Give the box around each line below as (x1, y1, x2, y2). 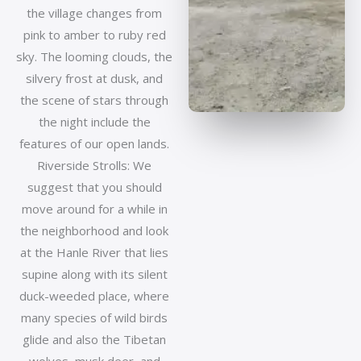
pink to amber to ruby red (23, 27, 166, 43)
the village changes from (27, 5, 162, 21)
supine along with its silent (21, 266, 168, 282)
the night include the (38, 114, 151, 130)
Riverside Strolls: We (37, 157, 151, 173)
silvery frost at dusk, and (26, 70, 163, 86)
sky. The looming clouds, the (16, 48, 172, 64)
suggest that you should (27, 179, 162, 195)
